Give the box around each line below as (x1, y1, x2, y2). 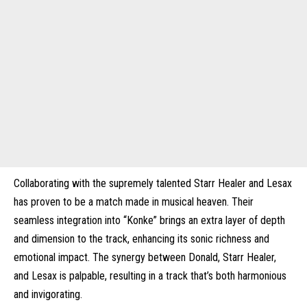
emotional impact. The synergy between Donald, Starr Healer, (14, 251, 276, 264)
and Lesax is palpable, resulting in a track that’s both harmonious (14, 269, 286, 282)
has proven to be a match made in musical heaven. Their (14, 195, 254, 208)
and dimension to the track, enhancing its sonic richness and (14, 232, 269, 245)
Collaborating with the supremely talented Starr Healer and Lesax (14, 177, 292, 190)
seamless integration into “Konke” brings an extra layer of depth (14, 214, 285, 227)
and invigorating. (14, 288, 82, 301)
